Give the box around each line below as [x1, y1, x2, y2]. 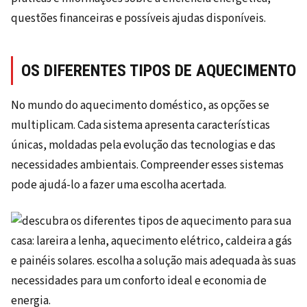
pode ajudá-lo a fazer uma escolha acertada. [11, 177, 226, 194]
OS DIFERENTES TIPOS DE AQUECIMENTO [21, 61, 296, 81]
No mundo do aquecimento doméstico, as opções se [11, 97, 269, 114]
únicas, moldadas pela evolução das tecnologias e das [11, 137, 275, 154]
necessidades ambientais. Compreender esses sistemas [11, 157, 284, 174]
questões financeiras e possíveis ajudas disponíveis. [11, 10, 266, 27]
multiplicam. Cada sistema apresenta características [11, 117, 270, 134]
